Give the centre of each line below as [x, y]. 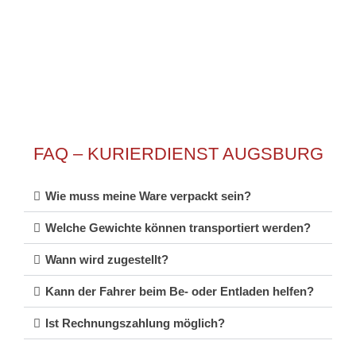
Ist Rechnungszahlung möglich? [135, 323]
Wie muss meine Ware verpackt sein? [148, 195]
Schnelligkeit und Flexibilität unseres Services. [178, 17]
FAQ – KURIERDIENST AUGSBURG [178, 153]
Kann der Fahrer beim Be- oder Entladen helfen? [180, 291]
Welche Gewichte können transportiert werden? [178, 227]
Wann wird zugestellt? [107, 259]
